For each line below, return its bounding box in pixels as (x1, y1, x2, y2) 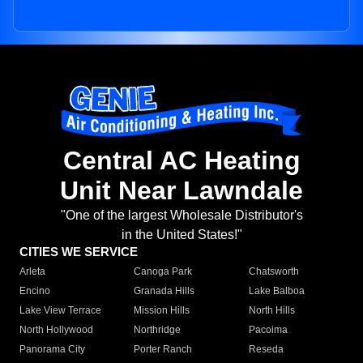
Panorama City (19, 344, 85, 356)
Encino (19, 285, 50, 297)
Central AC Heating (62, 146, 301, 176)
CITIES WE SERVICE (19, 245, 138, 259)
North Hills (248, 305, 295, 317)
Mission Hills (134, 305, 190, 317)
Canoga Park (134, 266, 193, 278)
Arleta (19, 266, 45, 278)
